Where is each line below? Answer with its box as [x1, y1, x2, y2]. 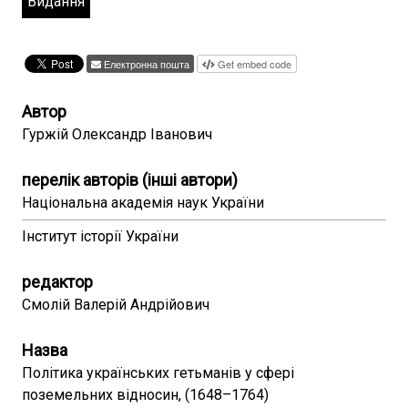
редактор [22, 272, 93, 291]
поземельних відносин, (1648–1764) [22, 386, 269, 403]
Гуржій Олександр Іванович [22, 126, 212, 143]
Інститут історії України [22, 228, 178, 245]
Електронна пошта [104, 56, 189, 71]
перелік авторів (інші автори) [22, 170, 238, 189]
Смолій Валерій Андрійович [22, 296, 209, 313]
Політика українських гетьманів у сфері [22, 364, 294, 382]
